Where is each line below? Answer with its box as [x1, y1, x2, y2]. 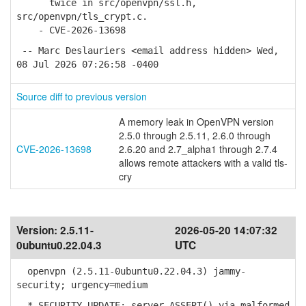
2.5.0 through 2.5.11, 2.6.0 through [119, 128, 270, 142]
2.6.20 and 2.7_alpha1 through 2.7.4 [119, 142, 277, 156]
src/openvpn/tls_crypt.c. [16, 11, 148, 22]
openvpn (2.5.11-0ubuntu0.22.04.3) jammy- [16, 266, 246, 277]
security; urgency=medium [16, 279, 148, 290]
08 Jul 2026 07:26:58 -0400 [16, 59, 158, 70]
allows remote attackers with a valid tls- [119, 156, 288, 169]
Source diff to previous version [16, 89, 147, 103]
